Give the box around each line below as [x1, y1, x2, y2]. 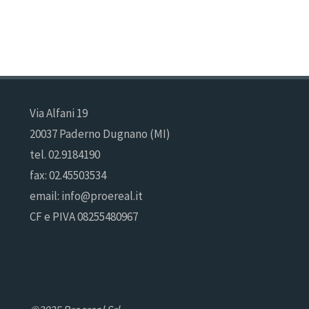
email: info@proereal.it [29, 188, 143, 203]
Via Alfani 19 [29, 105, 88, 121]
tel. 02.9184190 [29, 146, 100, 162]
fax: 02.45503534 [29, 167, 106, 183]
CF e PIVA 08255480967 [29, 208, 138, 224]
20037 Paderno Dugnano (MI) [29, 126, 170, 141]
